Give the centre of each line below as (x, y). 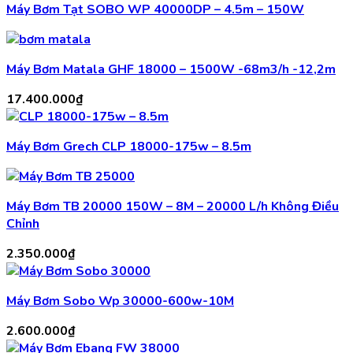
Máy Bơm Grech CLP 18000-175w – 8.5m (129, 147)
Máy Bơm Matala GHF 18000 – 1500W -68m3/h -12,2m (171, 70)
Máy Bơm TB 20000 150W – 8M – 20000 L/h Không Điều (173, 207)
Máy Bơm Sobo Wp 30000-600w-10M (120, 301)
